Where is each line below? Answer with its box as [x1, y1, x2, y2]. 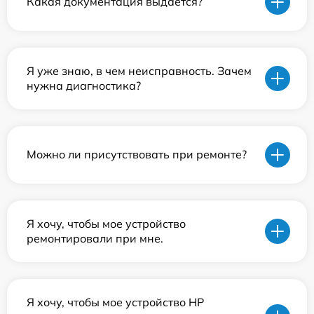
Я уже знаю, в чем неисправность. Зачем [27, 63, 252, 78]
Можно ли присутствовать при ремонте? [27, 147, 247, 162]
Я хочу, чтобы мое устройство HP [27, 294, 204, 309]
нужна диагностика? [27, 78, 141, 93]
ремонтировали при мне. [27, 231, 163, 245]
